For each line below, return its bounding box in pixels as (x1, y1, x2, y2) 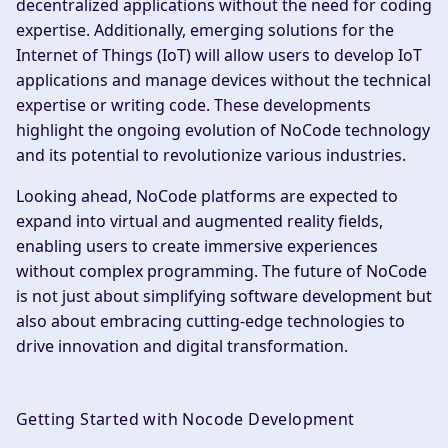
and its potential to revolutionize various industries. (16, 143, 406, 166)
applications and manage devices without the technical (16, 68, 431, 91)
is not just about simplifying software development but (16, 284, 432, 307)
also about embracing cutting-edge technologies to (16, 309, 405, 332)
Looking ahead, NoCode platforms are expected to (16, 184, 398, 207)
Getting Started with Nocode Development (16, 407, 355, 430)
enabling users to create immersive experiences (16, 234, 378, 257)
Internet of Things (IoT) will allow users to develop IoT (16, 43, 422, 66)
